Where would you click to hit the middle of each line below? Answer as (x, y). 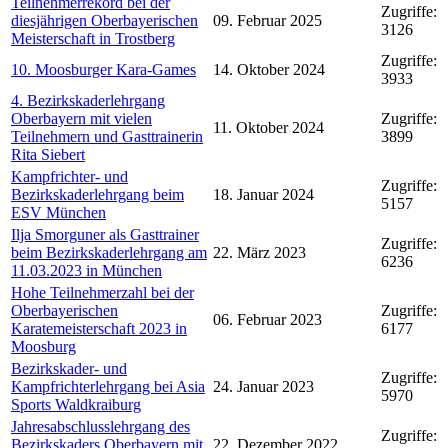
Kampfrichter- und (69, 176)
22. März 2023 (259, 252)
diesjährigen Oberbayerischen (104, 20)
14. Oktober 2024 (269, 69)
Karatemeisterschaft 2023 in (99, 328)
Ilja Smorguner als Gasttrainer (105, 234)
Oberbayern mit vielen (81, 118)
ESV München (58, 212)
